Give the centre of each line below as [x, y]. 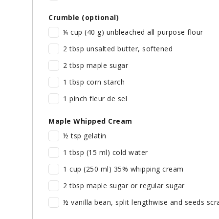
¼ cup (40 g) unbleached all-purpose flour [133, 32]
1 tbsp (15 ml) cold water [106, 153]
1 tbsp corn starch [94, 82]
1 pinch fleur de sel [95, 99]
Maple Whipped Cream [90, 121]
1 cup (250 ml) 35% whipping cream [123, 169]
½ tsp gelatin [85, 136]
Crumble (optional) [84, 18]
